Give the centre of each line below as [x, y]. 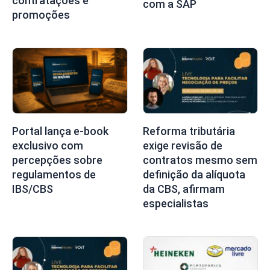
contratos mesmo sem [200, 160]
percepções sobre [57, 160]
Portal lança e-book [60, 131]
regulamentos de [54, 174]
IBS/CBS [33, 189]
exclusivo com [48, 145]
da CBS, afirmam [184, 189]
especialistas [175, 203]
